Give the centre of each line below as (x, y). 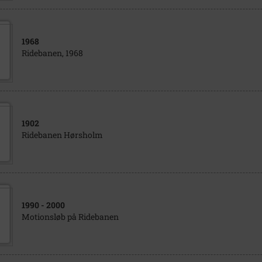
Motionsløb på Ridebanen (70, 217)
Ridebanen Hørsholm (62, 135)
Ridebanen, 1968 (52, 53)
